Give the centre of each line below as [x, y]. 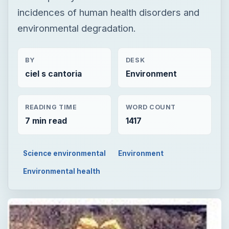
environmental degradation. [76, 28]
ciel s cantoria [53, 74]
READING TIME [51, 107]
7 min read [46, 121]
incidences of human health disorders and [108, 12]
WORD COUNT [151, 107]
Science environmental [65, 153]
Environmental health [62, 171]
